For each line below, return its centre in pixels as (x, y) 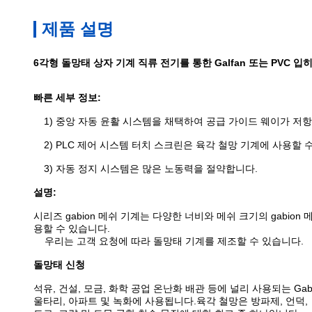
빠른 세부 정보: (67, 97)
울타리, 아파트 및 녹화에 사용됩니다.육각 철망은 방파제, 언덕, (171, 301)
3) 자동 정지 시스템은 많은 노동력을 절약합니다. (151, 169)
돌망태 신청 (59, 265)
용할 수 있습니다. (72, 228)
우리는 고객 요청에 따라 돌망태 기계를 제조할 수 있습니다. (174, 241)
